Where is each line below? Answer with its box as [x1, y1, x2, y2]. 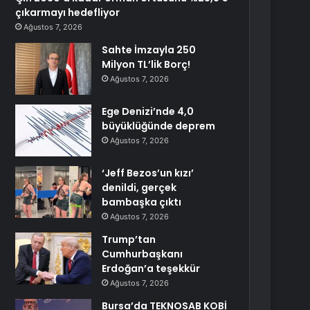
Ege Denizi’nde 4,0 [102, 104, 194, 118]
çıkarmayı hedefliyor [15, 6, 120, 19]
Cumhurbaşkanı [102, 247, 183, 261]
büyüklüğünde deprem [102, 119, 216, 133]
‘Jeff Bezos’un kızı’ [102, 166, 194, 180]
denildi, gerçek [102, 181, 177, 194]
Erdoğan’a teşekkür [102, 262, 201, 275]
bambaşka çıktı [102, 195, 182, 209]
